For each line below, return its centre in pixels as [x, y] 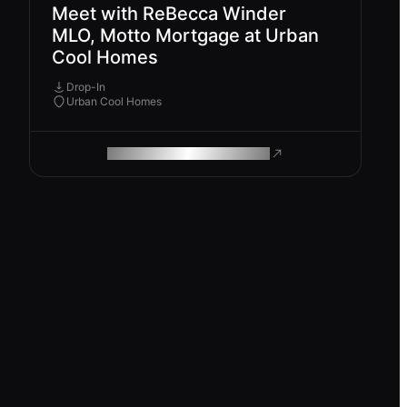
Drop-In [86, 87]
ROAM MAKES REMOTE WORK [186, 154]
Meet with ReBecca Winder [169, 14]
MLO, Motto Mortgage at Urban [185, 35]
